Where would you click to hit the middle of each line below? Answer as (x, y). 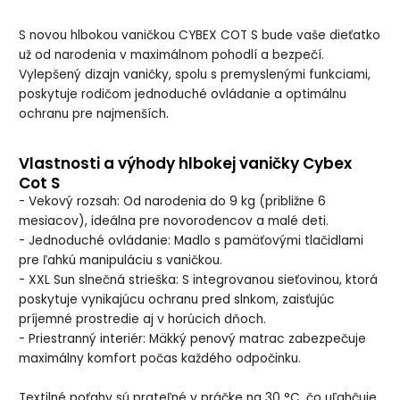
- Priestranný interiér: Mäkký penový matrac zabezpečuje (193, 339)
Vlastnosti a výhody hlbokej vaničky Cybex (186, 164)
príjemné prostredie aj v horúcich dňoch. (143, 320)
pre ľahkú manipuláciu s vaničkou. (121, 261)
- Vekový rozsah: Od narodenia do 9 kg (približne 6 (173, 202)
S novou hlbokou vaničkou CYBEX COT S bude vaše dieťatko (200, 36)
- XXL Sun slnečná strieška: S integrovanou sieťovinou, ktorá (199, 280)
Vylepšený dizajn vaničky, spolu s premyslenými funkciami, (195, 75)
